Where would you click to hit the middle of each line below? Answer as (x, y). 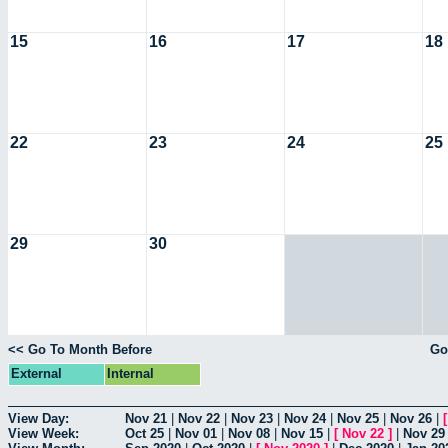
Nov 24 (305, 418)
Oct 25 (144, 433)
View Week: (43, 433)
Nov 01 (196, 433)
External (36, 374)
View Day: (38, 418)
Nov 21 (146, 418)
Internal (130, 374)
